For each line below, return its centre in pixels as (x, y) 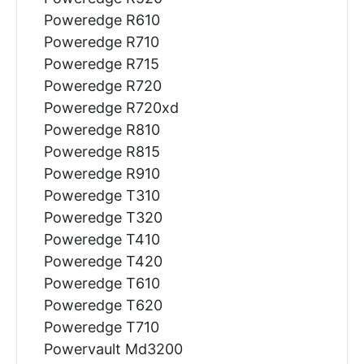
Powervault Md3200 (113, 349)
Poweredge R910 (102, 173)
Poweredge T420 (103, 261)
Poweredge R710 (101, 41)
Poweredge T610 (102, 283)
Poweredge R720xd (111, 107)
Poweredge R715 (101, 63)
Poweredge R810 (102, 129)
